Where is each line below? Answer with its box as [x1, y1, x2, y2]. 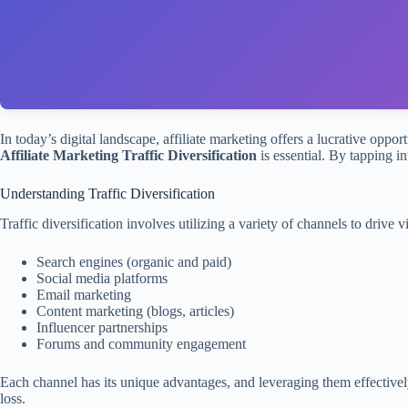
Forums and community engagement [36, 335, 246, 352]
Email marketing [36, 286, 131, 302]
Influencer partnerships [36, 319, 168, 335]
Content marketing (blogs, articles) [36, 302, 234, 319]
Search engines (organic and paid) [36, 253, 231, 270]
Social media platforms [36, 270, 168, 286]
